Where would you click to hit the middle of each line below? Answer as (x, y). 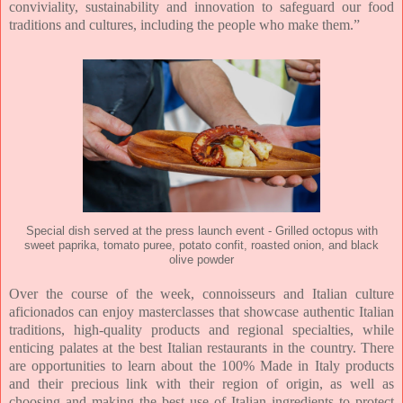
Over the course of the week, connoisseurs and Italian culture (201, 294)
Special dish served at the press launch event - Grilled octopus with (201, 232)
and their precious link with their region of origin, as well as (201, 384)
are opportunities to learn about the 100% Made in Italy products (201, 366)
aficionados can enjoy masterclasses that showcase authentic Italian (201, 312)
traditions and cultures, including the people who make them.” (186, 25)
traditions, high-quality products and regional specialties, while (201, 330)
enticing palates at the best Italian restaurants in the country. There (201, 348)
